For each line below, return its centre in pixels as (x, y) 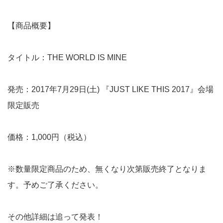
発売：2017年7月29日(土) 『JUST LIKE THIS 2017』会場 (111, 89)
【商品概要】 (31, 25)
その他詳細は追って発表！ (55, 217)
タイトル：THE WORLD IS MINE (67, 57)
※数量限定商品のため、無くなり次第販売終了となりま (107, 169)
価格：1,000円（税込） (49, 137)
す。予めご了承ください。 (55, 185)
